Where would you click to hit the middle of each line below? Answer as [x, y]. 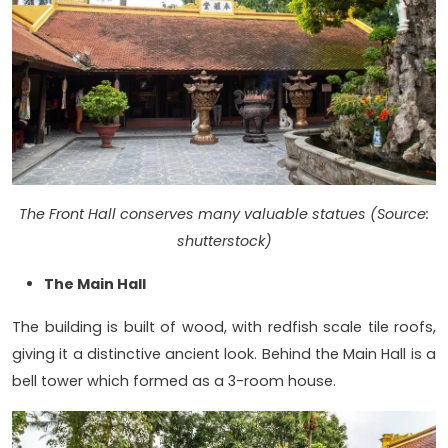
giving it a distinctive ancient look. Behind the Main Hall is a [224, 353]
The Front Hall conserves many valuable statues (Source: [224, 213]
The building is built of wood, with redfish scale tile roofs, [224, 326]
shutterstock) [224, 240]
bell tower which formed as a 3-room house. [176, 380]
